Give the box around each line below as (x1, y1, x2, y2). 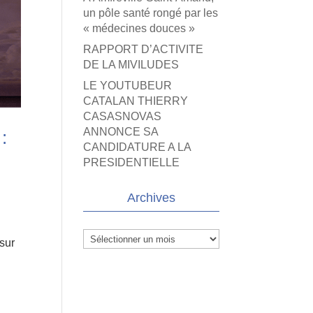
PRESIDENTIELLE (83, 156, 180, 168)
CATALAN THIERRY (83, 95, 189, 107)
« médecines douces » (83, 22, 196, 34)
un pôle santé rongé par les (83, 7, 219, 19)
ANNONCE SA (83, 126, 159, 138)
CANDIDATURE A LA (83, 141, 191, 153)
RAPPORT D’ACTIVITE (83, 43, 204, 55)
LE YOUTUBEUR (83, 80, 173, 92)
